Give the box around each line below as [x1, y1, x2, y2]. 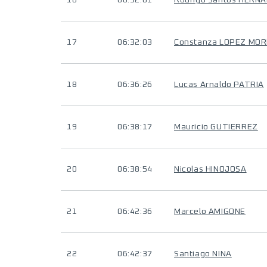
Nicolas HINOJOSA [174, 165, 247, 173]
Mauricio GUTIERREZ [174, 123, 258, 131]
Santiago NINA [174, 250, 232, 258]
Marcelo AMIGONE [174, 207, 246, 216]
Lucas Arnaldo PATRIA [174, 80, 264, 89]
